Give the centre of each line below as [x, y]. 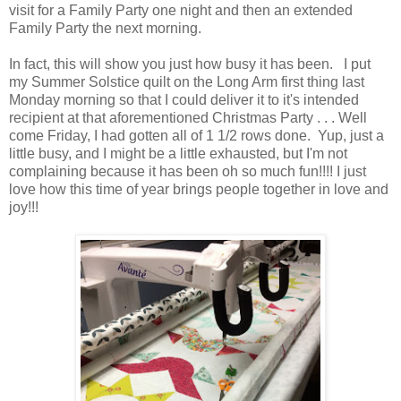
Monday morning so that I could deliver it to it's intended [184, 99]
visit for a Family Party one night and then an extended [181, 10]
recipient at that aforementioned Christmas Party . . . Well [188, 117]
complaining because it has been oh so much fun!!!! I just [188, 171]
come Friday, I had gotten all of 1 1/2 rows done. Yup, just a [196, 135]
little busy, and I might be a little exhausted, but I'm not [178, 153]
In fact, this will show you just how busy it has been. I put [190, 64]
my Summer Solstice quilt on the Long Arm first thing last [187, 81]
